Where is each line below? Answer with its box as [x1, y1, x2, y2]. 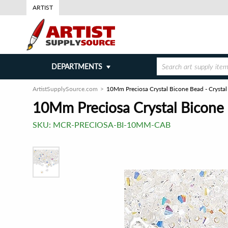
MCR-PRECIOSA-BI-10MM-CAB [53, 120, 170, 129]
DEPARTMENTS [51, 62, 102, 71]
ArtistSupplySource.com [33, 85, 98, 93]
